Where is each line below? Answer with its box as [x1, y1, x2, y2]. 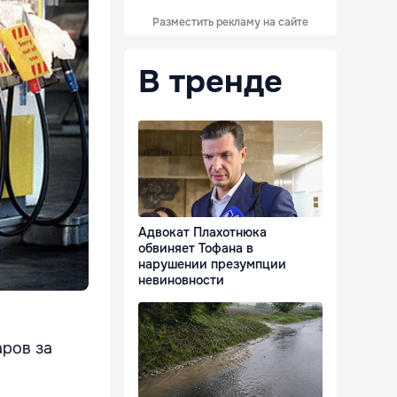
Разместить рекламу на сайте [152, 15, 308, 29]
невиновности [138, 272, 224, 289]
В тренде [138, 61, 283, 102]
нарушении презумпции [138, 256, 286, 273]
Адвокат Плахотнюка [138, 224, 267, 241]
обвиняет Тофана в [138, 240, 253, 257]
